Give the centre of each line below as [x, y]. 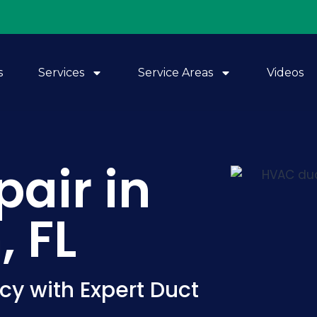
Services [61, 72]
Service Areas [175, 72]
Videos [285, 72]
